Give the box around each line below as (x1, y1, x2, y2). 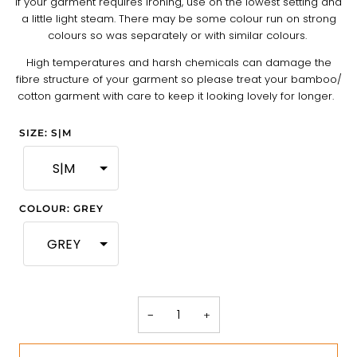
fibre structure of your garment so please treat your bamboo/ (15, 72, 342, 88)
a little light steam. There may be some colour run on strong (21, 11, 336, 27)
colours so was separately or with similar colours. (47, 28, 310, 44)
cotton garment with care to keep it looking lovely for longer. (17, 88, 340, 104)
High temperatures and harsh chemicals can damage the (25, 55, 331, 71)
